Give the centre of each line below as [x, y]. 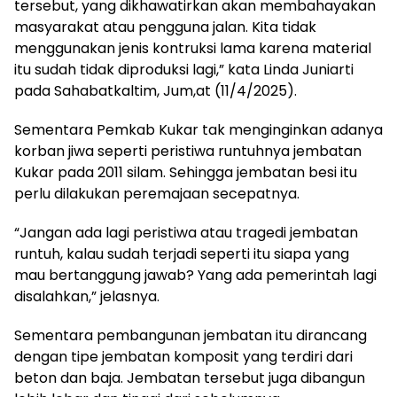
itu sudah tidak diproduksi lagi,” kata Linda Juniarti [184, 69]
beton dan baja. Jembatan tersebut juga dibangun [190, 378]
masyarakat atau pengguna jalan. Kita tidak [165, 27]
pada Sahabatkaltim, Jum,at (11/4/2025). [156, 90]
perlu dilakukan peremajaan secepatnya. [157, 193]
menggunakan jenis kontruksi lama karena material [193, 48]
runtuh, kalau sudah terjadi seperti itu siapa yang [182, 253]
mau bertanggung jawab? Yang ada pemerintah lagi [195, 275]
